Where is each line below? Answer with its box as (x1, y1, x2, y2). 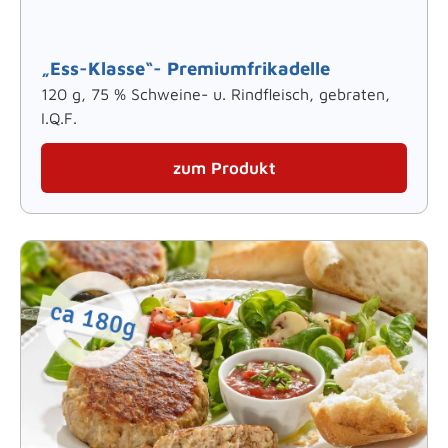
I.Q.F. (41, 109, 77, 128)
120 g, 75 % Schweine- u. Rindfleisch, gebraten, (41, 85, 390, 104)
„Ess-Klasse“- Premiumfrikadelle (41, 57, 330, 80)
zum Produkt (172, 158, 276, 179)
